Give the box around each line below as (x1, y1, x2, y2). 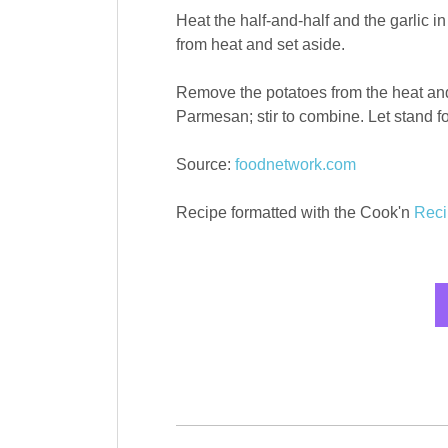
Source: (175, 156, 235, 174)
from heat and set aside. (175, 36, 345, 54)
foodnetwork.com (234, 156, 356, 174)
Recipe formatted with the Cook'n (175, 204, 414, 222)
